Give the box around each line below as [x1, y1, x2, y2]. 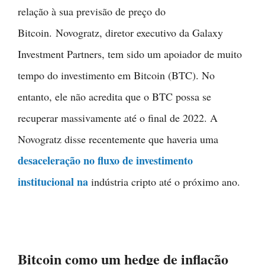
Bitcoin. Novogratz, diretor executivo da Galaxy [18, 25, 223, 40]
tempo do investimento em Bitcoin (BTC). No [18, 67, 215, 82]
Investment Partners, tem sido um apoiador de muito [18, 46, 242, 61]
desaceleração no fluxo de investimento [18, 152, 193, 168]
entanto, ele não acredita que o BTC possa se [18, 89, 211, 104]
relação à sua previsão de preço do [18, 4, 166, 18]
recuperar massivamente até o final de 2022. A [18, 110, 218, 125]
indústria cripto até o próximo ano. [88, 174, 240, 189]
